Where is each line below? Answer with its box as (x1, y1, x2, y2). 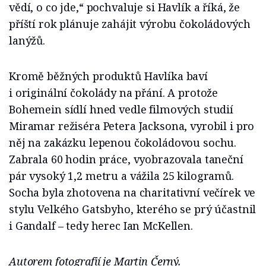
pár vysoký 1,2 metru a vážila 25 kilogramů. (9, 169, 234, 183)
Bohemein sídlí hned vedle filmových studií (9, 102, 233, 117)
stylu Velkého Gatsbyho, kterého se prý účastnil (9, 202, 256, 217)
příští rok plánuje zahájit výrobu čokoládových (9, 17, 251, 31)
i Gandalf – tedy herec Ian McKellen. (9, 218, 193, 233)
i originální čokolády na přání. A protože (9, 85, 218, 100)
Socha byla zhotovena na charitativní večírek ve (9, 185, 256, 200)
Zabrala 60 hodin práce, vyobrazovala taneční (9, 152, 243, 167)
